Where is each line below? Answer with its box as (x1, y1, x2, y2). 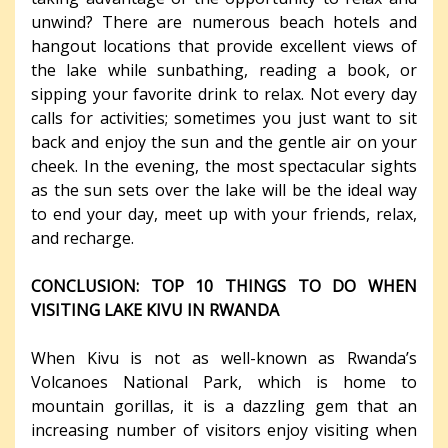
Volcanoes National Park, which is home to (31, 371, 417, 394)
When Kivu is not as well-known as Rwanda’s (31, 347, 417, 370)
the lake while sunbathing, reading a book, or (31, 59, 417, 82)
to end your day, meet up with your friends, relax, (31, 203, 417, 226)
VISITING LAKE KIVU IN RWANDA (31, 299, 279, 322)
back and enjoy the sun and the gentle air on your (31, 131, 417, 154)
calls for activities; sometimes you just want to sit (31, 107, 417, 130)
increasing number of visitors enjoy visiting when (31, 419, 417, 442)
